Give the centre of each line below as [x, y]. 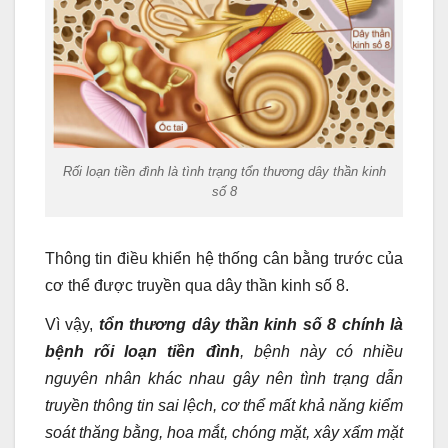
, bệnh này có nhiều [321, 352]
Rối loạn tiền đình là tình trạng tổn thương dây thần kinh [224, 172]
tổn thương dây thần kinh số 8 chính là [251, 325]
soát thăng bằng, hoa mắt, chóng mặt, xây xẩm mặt [224, 433]
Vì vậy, [69, 325]
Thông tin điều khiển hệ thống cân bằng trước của [224, 258]
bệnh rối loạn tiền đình [142, 352]
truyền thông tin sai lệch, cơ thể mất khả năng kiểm [224, 406]
